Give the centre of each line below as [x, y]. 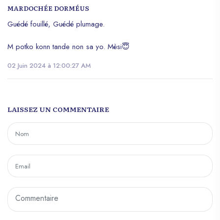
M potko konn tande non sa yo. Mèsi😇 [69, 46]
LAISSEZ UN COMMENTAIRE [58, 109]
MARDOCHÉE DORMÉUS [48, 8]
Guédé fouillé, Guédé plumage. [56, 24]
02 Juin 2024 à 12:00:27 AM [49, 65]
